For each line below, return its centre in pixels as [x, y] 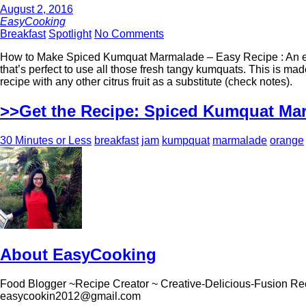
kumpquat [186, 141]
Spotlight [70, 34]
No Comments [129, 34]
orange [287, 141]
